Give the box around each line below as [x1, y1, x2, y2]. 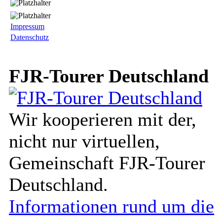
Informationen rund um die [9, 196, 214, 217]
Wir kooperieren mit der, [9, 109, 196, 130]
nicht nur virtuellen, [9, 131, 160, 151]
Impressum [10, 22, 44, 31]
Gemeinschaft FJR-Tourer [9, 152, 205, 173]
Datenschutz [10, 33, 49, 41]
